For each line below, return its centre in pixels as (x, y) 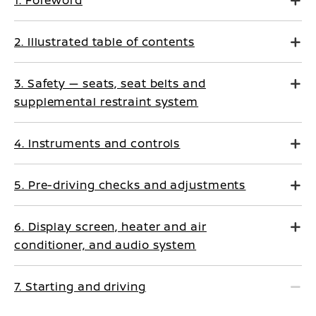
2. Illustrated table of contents (104, 42)
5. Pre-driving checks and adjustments (130, 185)
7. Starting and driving (80, 286)
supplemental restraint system (107, 102)
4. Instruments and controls (97, 143)
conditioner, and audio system (105, 245)
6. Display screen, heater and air (110, 226)
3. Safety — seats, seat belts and (110, 83)
